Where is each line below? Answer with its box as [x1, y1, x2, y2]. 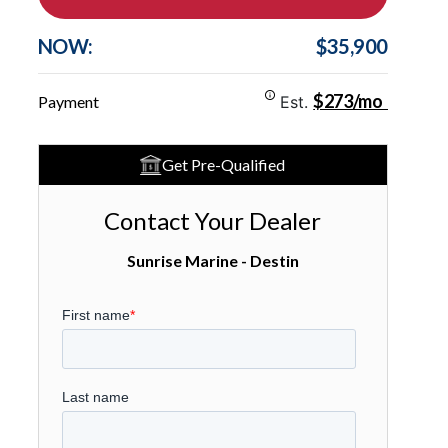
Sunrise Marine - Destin [126, 251, 299, 270]
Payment [37, 92, 99, 111]
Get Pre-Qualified [162, 155, 286, 174]
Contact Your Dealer [104, 206, 322, 235]
